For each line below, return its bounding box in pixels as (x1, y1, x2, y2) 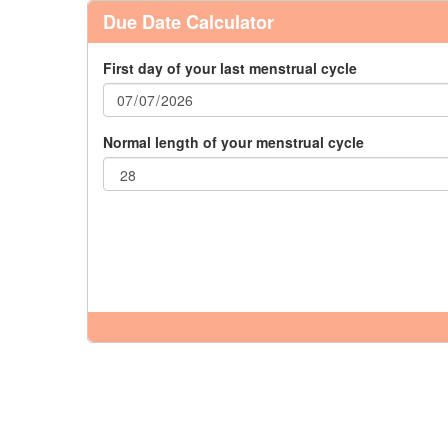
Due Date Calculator (103, 9, 274, 35)
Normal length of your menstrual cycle (103, 132, 364, 152)
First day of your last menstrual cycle (103, 58, 357, 78)
